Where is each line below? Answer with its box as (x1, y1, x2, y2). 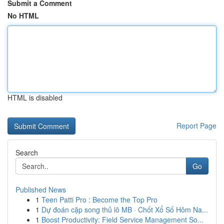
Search (15, 147, 38, 157)
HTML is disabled (7, 92, 62, 102)
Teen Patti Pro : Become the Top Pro (41, 194, 157, 204)
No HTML (7, 10, 39, 20)
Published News (15, 184, 66, 194)
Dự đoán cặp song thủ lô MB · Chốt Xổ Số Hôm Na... (41, 204, 208, 214)
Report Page (176, 120, 216, 130)
